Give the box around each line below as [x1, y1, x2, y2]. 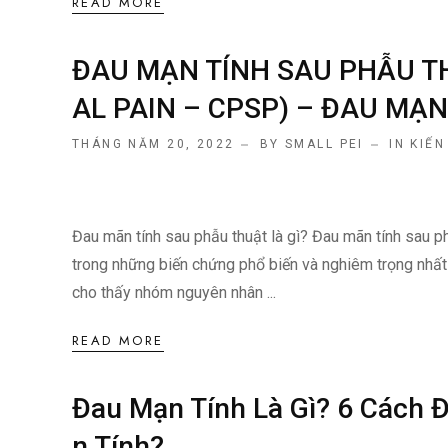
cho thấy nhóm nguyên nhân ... [72, 283, 276, 303]
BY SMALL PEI [259, 137, 364, 152]
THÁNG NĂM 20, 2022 [72, 137, 235, 152]
